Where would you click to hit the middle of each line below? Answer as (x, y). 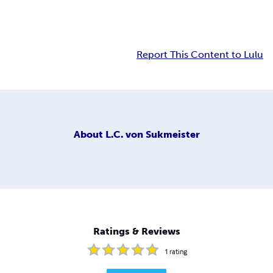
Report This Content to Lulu (200, 55)
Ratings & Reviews (136, 232)
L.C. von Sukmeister (152, 134)
